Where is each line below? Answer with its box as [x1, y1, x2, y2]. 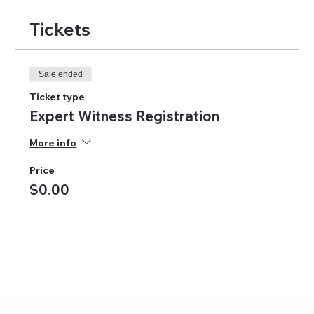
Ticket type [29, 90, 86, 104]
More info [29, 136, 77, 149]
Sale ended [39, 69, 83, 80]
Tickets [29, 18, 91, 41]
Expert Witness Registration [29, 107, 220, 125]
